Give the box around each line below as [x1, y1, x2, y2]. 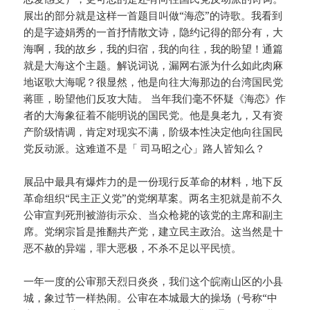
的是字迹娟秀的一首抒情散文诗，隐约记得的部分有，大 [24, 25, 284, 39]
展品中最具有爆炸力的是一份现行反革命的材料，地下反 [24, 174, 284, 189]
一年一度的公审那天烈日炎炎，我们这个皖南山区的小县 [24, 274, 284, 289]
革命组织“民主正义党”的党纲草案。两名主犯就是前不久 [24, 191, 283, 206]
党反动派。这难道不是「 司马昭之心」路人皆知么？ [24, 141, 268, 156]
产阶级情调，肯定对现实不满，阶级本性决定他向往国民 [24, 125, 284, 139]
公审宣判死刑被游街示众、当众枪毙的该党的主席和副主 [24, 208, 284, 222]
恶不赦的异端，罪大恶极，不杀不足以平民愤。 [24, 241, 245, 255]
